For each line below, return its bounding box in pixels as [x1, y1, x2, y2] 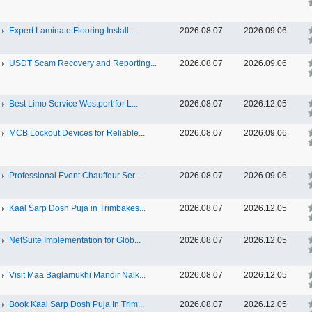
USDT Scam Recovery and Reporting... [9, 58, 157, 68]
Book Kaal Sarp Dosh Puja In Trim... [9, 299, 144, 309]
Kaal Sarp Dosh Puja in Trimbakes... [9, 203, 146, 213]
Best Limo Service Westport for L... [9, 99, 138, 109]
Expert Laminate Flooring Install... [9, 26, 135, 36]
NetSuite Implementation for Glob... [9, 235, 141, 245]
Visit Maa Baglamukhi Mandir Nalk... [9, 270, 146, 280]
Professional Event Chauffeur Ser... [9, 171, 141, 180]
